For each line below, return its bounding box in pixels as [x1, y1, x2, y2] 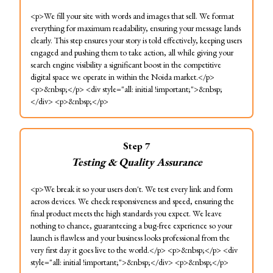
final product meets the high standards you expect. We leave [30, 208, 222, 219]
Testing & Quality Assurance [71, 155, 202, 169]
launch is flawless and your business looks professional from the [30, 232, 230, 243]
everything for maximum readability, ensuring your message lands [30, 23, 241, 34]
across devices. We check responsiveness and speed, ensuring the [30, 196, 234, 207]
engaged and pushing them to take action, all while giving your [30, 47, 233, 58]
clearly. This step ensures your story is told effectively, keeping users [30, 35, 242, 46]
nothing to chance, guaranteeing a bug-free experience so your [30, 220, 232, 231]
